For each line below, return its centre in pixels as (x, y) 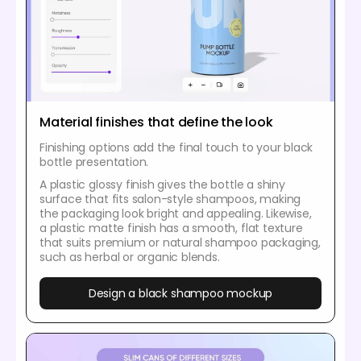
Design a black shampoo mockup (180, 294)
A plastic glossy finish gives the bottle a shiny (162, 185)
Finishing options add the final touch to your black (176, 148)
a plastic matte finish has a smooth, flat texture (171, 228)
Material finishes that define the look (156, 122)
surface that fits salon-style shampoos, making (170, 199)
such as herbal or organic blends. (130, 257)
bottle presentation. (94, 162)
